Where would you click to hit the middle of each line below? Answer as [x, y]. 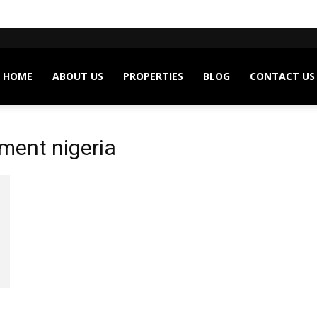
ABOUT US [77, 76]
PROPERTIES [153, 76]
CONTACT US [282, 76]
